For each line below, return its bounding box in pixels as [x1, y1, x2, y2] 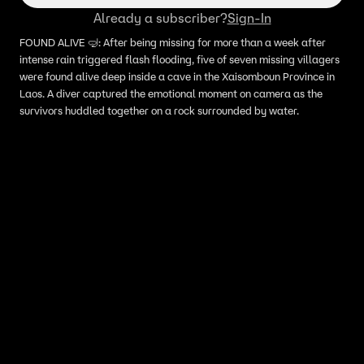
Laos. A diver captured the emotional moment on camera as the [19, 87, 323, 101]
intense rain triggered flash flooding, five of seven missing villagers [19, 53, 340, 67]
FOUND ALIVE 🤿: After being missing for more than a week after [19, 36, 326, 50]
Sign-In [227, 10, 271, 26]
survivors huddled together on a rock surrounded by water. [19, 104, 299, 118]
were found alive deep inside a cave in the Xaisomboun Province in [19, 70, 335, 84]
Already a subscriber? [93, 10, 227, 26]
